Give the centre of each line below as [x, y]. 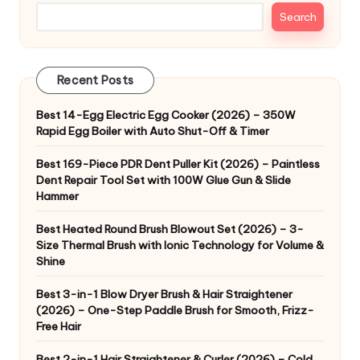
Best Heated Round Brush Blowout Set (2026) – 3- [170, 229]
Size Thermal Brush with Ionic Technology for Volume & [180, 245]
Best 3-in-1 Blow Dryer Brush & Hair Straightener [164, 295]
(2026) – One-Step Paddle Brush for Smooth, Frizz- [175, 311]
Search [298, 17]
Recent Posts [95, 80]
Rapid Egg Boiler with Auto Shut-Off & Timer [153, 131]
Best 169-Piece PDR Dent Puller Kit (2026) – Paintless [178, 164]
